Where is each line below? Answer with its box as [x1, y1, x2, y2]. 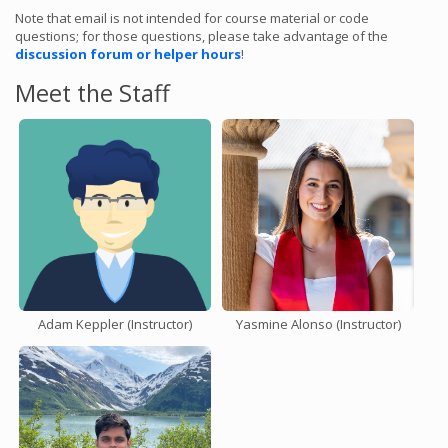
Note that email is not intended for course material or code [15, 8, 369, 27]
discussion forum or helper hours [15, 44, 241, 63]
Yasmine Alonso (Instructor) [235, 314, 401, 333]
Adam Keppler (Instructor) [38, 314, 192, 333]
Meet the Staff [15, 76, 170, 109]
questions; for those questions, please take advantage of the [15, 26, 388, 45]
